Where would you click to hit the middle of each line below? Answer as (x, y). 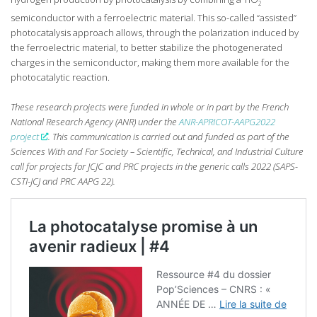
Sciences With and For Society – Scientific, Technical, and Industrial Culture (157, 151)
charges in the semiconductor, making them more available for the (150, 62)
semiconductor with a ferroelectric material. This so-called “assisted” (154, 17)
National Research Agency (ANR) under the (95, 121)
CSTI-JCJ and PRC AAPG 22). (63, 181)
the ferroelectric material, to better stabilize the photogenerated (146, 47)
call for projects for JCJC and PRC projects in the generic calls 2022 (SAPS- (154, 166)
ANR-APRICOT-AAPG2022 (227, 121)
